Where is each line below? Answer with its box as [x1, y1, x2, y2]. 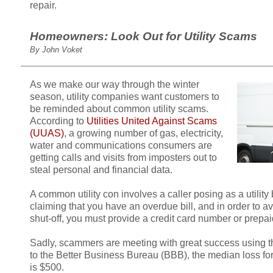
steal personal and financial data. [30, 164, 172, 175]
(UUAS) [30, 127, 64, 138]
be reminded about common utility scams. [30, 103, 208, 114]
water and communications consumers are [30, 140, 212, 151]
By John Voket [30, 44, 82, 54]
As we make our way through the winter [30, 79, 199, 90]
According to [30, 115, 87, 126]
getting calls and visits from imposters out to [30, 152, 217, 163]
